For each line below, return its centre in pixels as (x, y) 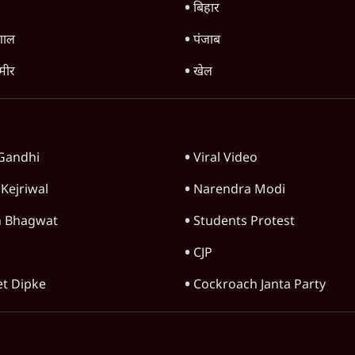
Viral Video (225, 159)
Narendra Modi (239, 191)
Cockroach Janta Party (260, 286)
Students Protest (244, 222)
